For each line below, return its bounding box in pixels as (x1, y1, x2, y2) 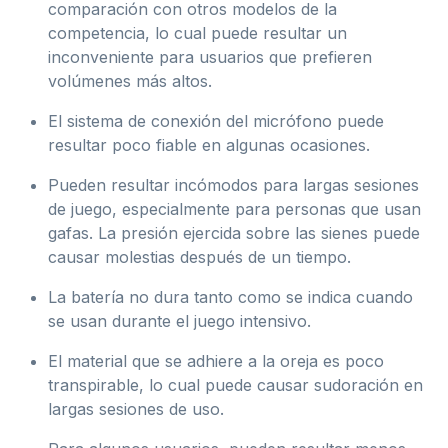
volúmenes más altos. (48, 70, 212, 91)
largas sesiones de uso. (48, 398, 224, 419)
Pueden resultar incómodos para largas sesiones (48, 174, 419, 195)
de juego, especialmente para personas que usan (48, 198, 421, 219)
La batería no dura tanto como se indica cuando (48, 286, 413, 307)
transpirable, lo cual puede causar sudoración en (48, 374, 423, 395)
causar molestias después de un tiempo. (48, 246, 351, 267)
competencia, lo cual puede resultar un (48, 22, 347, 43)
